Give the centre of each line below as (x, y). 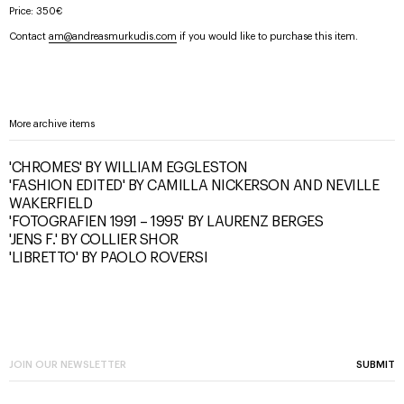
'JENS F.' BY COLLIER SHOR (94, 240)
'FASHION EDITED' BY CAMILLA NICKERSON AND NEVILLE (194, 186)
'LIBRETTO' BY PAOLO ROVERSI (109, 258)
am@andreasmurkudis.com (113, 37)
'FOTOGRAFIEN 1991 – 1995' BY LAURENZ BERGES (166, 222)
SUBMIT (376, 365)
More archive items (52, 124)
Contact (29, 37)
